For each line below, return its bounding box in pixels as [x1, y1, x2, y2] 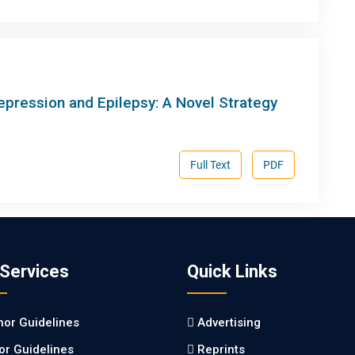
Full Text [190, 158, 231, 171]
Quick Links [187, 261, 277, 281]
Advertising [197, 315, 261, 330]
